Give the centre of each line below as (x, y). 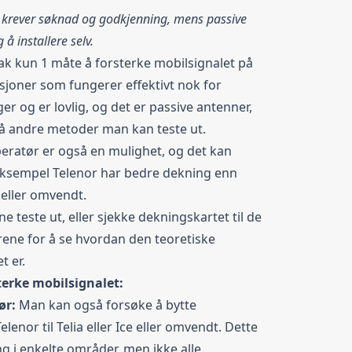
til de (246, 216)
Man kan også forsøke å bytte (108, 304)
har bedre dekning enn (167, 172)
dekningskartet (184, 216)
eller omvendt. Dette (195, 326)
